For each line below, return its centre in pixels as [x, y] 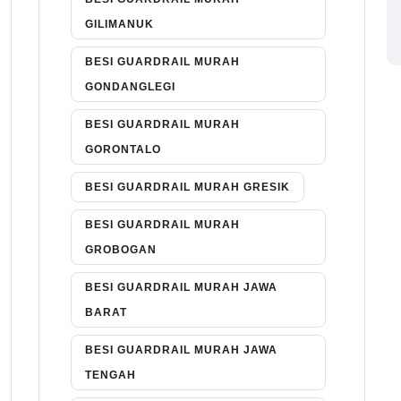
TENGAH [111, 375]
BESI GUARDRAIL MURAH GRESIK [188, 188]
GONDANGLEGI [130, 87]
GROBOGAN [121, 250]
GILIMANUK [119, 25]
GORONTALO [123, 150]
